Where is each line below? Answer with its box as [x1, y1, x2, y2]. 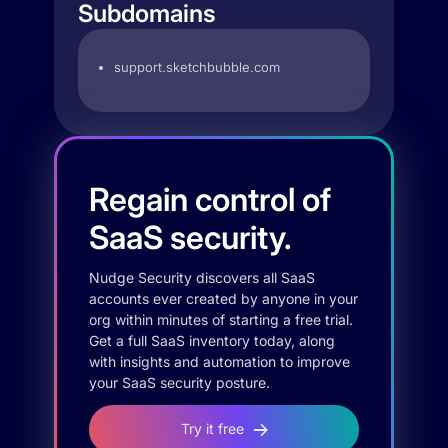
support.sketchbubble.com [114, 59, 280, 75]
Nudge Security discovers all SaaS [89, 269, 315, 286]
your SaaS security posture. [89, 374, 270, 391]
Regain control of [89, 180, 331, 219]
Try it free [180, 420, 244, 437]
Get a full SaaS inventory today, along [89, 332, 335, 349]
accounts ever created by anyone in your [89, 290, 358, 307]
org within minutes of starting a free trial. [89, 311, 353, 328]
